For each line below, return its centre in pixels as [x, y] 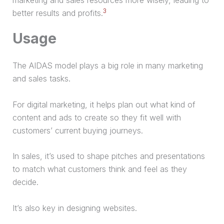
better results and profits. [57, 13]
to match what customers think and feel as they [99, 169]
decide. [25, 182]
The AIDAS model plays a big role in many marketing [107, 66]
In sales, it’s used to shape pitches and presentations [108, 156]
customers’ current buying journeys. [77, 130]
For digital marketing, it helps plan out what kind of [104, 104]
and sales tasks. [41, 79]
